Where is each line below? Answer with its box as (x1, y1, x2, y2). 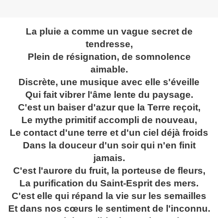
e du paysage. (130, 90, 193, 100)
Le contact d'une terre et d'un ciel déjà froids (10, 127, 208, 138)
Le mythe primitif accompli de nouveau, (21, 115, 197, 126)
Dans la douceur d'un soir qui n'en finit (22, 140, 196, 151)
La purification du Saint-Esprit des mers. (19, 178, 199, 189)
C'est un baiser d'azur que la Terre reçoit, (18, 102, 200, 113)
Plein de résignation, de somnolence (27, 52, 191, 62)
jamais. (93, 153, 125, 163)
